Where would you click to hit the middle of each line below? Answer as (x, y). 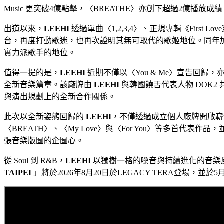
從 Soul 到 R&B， (35, 160)
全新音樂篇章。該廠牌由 (49, 84)
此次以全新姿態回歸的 (45, 116)
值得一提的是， (32, 72)
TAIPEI (19, 172)
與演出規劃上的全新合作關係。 (60, 96)
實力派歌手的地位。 (40, 52)
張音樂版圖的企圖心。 (44, 140)
